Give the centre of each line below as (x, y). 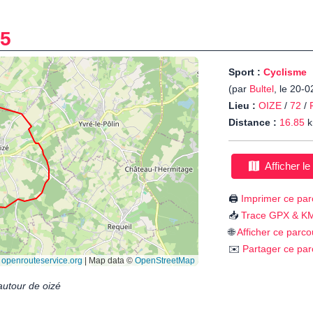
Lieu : (242, 106)
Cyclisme (285, 72)
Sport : (246, 72)
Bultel (262, 89)
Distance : (253, 123)
